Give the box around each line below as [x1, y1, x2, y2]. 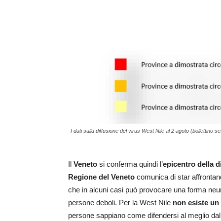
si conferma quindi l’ [97, 160, 163, 169]
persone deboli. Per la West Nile [68, 198, 173, 207]
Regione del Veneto [68, 173, 135, 182]
